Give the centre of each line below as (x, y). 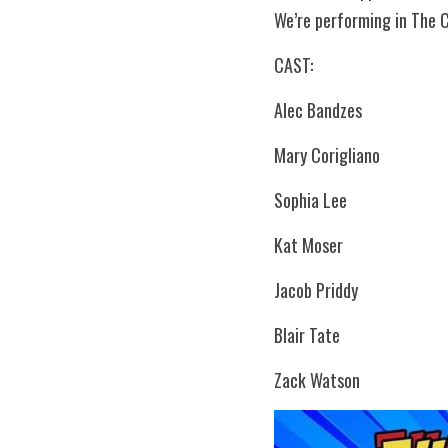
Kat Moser (308, 245)
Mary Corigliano (327, 155)
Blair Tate (307, 335)
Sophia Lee (310, 200)
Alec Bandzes (318, 110)
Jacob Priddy (316, 290)
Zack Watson (317, 380)
